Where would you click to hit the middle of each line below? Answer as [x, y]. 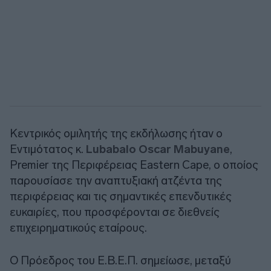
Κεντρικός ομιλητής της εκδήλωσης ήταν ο [116, 134]
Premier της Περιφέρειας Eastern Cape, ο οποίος [134, 165]
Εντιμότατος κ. [48, 149]
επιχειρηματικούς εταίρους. [78, 228]
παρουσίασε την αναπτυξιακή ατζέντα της [116, 181]
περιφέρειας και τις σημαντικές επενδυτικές [121, 197]
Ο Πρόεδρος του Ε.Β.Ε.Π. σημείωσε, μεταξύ [120, 261]
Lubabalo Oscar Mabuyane [158, 149]
